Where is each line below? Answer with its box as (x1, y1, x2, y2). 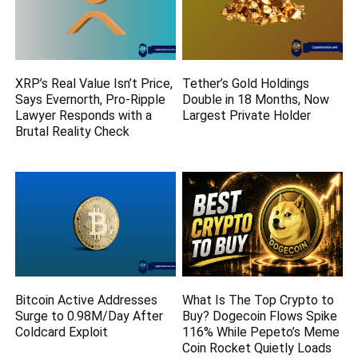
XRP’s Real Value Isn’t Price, (15, 75, 173, 91)
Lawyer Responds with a (15, 107, 153, 123)
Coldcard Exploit (15, 324, 109, 340)
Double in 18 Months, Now (182, 91, 330, 107)
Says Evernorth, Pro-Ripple (15, 91, 166, 107)
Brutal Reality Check (15, 123, 130, 139)
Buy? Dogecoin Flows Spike (182, 308, 338, 324)
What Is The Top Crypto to (182, 292, 335, 308)
